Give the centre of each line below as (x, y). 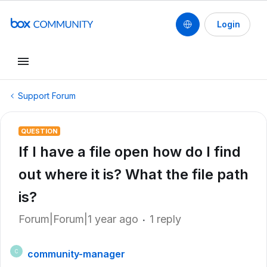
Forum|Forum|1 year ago (78, 219)
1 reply (165, 219)
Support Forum (47, 96)
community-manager (76, 254)
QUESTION (39, 131)
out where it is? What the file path (133, 174)
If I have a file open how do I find (130, 152)
